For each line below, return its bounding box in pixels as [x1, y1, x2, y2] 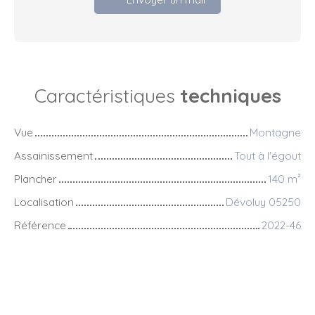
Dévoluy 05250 [226, 195, 301, 210]
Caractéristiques [34, 84, 180, 108]
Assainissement [14, 148, 93, 163]
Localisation [14, 195, 74, 210]
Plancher [14, 172, 57, 186]
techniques [179, 84, 281, 108]
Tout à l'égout [234, 148, 301, 163]
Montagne [250, 125, 301, 140]
